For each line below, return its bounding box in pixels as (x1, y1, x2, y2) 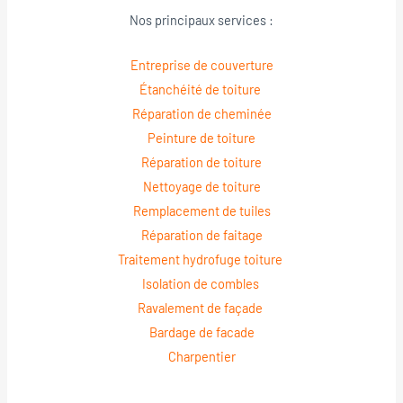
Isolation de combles (141, 275, 262, 292)
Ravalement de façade (138, 300, 265, 317)
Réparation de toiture (141, 154, 262, 171)
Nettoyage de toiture (142, 178, 261, 195)
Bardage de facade (148, 324, 255, 341)
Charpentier (167, 348, 236, 365)
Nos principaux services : (130, 11, 273, 28)
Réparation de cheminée (131, 105, 272, 122)
